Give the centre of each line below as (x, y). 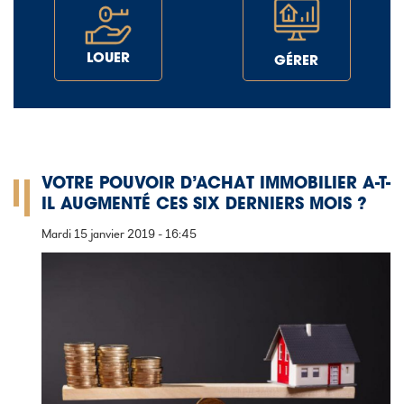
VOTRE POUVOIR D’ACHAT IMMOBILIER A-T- (216, 185)
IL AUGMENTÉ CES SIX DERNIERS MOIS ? (204, 206)
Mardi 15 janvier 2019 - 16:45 (119, 234)
